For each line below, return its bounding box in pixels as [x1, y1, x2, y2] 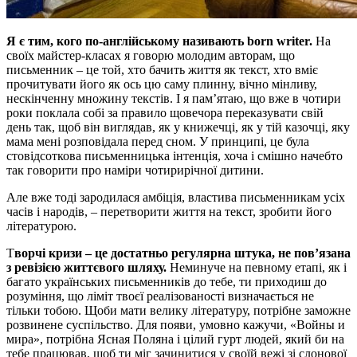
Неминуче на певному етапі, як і [167, 260, 347, 274]
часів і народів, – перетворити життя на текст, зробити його [6, 204, 331, 218]
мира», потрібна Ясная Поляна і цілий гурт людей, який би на [6, 331, 344, 346]
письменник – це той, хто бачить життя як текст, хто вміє [6, 62, 318, 76]
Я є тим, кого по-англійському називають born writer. [6, 33, 316, 48]
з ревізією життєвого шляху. [6, 260, 167, 274]
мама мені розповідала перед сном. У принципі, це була [6, 134, 309, 148]
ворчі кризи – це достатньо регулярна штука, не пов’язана [14, 245, 351, 260]
